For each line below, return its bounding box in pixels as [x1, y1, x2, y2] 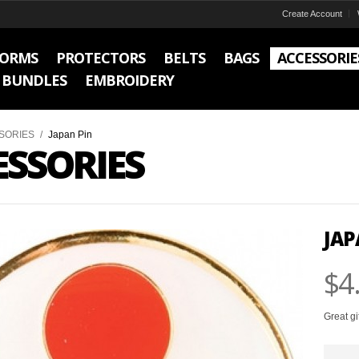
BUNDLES [2, 71, 67, 90]
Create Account [282, 9, 342, 18]
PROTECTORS [56, 48, 145, 67]
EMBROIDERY [85, 71, 174, 90]
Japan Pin [48, 129, 92, 140]
